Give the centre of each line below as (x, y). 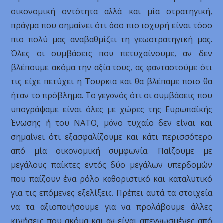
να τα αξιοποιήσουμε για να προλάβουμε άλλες (111, 207)
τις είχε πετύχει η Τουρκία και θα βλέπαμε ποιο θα (111, 81)
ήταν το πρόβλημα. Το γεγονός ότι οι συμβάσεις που (111, 95)
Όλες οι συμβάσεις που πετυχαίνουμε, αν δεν (111, 53)
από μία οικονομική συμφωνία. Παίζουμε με (111, 151)
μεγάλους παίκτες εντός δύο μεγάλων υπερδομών (111, 165)
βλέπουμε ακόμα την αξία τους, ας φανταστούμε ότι (111, 67)
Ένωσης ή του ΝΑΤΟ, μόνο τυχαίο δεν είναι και (111, 123)
